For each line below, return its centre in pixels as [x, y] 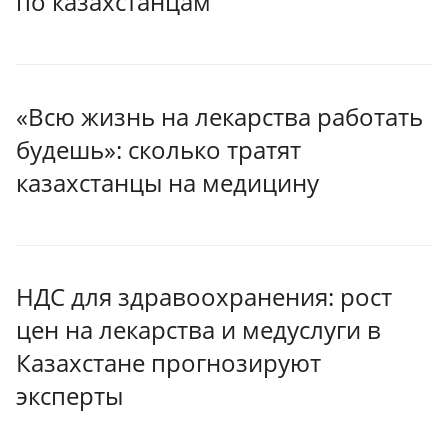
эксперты [69, 396]
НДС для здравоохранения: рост [204, 297]
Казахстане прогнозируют [168, 363]
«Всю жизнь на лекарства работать [219, 116]
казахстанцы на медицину [167, 182]
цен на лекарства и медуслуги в [198, 330]
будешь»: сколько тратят [158, 149]
